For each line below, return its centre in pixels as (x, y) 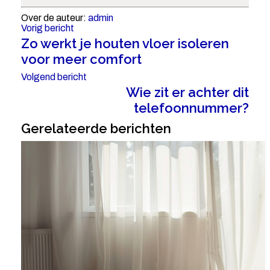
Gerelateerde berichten (96, 129)
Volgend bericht (54, 77)
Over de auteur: (54, 18)
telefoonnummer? (192, 108)
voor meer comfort (81, 59)
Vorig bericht (47, 28)
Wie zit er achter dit (188, 93)
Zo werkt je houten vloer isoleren (125, 44)
